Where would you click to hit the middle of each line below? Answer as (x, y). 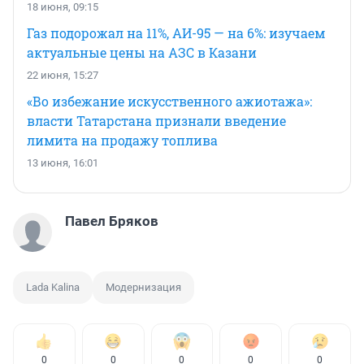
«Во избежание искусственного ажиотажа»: (169, 101)
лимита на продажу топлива (122, 140)
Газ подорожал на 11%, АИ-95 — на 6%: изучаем (176, 32)
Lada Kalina (53, 287)
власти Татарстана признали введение (156, 120)
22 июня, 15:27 (63, 75)
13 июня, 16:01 (63, 162)
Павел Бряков (112, 221)
